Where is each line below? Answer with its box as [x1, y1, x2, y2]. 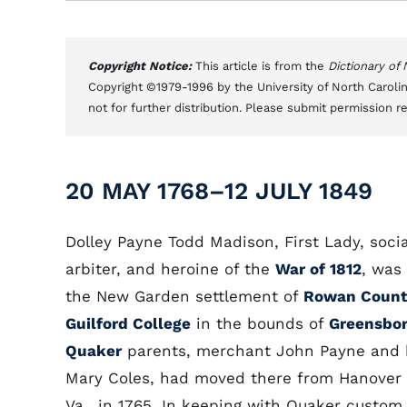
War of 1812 [275, 260, 362, 278]
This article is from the [195, 59, 328, 73]
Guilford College [65, 314, 191, 333]
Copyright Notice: [88, 59, 195, 73]
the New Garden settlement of [65, 287, 303, 305]
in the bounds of [191, 314, 329, 333]
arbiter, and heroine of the [65, 260, 275, 278]
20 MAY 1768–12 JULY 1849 [65, 177, 372, 204]
